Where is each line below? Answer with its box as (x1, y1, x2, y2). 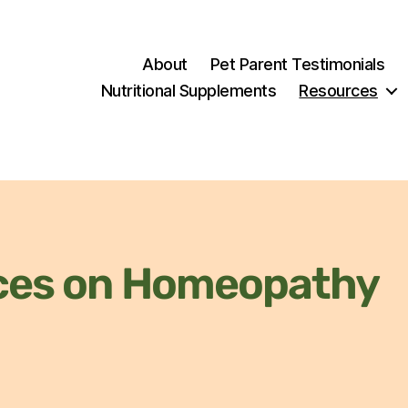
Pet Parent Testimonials (209, 54, 385, 74)
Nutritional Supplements (100, 80, 277, 100)
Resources (299, 80, 378, 100)
